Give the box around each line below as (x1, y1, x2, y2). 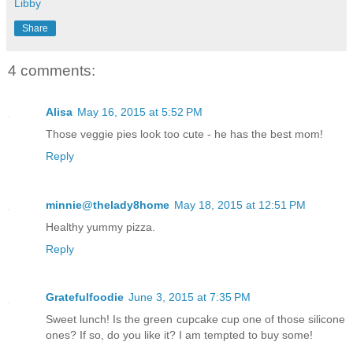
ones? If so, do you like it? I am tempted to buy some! (46, 329, 313, 342)
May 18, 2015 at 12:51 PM (174, 198, 306, 211)
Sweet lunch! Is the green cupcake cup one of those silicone (46, 313, 345, 326)
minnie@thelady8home (46, 198, 169, 211)
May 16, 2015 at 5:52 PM (77, 105, 203, 118)
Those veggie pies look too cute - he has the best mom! (46, 127, 323, 140)
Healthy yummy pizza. (46, 220, 155, 233)
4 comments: (8, 62, 95, 80)
